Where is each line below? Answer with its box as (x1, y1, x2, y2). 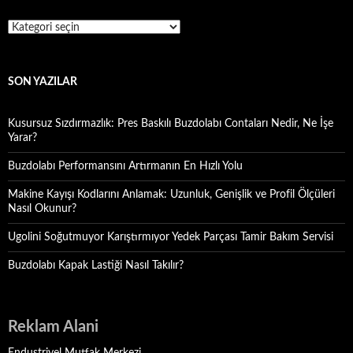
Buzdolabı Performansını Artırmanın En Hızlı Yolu (8, 161, 243, 172)
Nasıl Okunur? (8, 203, 76, 214)
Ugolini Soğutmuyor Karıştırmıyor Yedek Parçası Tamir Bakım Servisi (8, 232, 333, 243)
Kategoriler (7, 20, 59, 32)
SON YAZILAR (8, 76, 77, 87)
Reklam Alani (8, 319, 98, 335)
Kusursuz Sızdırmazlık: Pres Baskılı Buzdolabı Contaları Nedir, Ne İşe (8, 118, 333, 129)
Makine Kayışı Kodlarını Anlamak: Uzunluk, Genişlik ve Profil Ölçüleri (8, 189, 335, 200)
